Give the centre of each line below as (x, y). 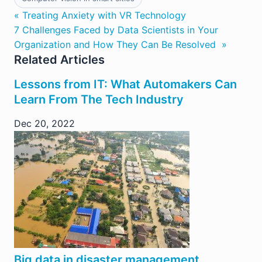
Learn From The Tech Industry (99, 100)
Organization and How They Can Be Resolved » (120, 45)
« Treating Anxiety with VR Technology (100, 15)
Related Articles (59, 60)
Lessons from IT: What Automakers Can (125, 85)
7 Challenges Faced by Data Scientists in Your (116, 30)
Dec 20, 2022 (44, 124)
